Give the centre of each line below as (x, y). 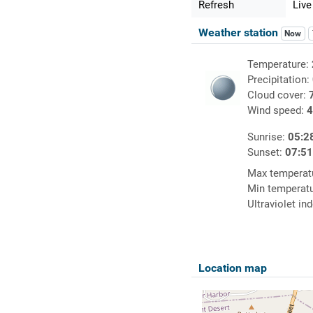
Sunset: (266, 153)
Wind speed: (277, 111)
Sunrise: (267, 137)
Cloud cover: (278, 95)
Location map (232, 268)
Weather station (239, 33)
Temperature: (279, 65)
